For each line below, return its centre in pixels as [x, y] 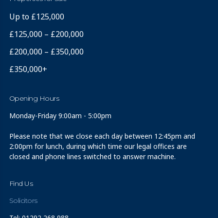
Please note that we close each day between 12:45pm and [102, 136]
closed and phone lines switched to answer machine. [92, 157]
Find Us [21, 184]
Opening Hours [34, 99]
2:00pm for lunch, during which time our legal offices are [98, 146]
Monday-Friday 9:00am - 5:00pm [60, 116]
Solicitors [23, 201]
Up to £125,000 [36, 17]
